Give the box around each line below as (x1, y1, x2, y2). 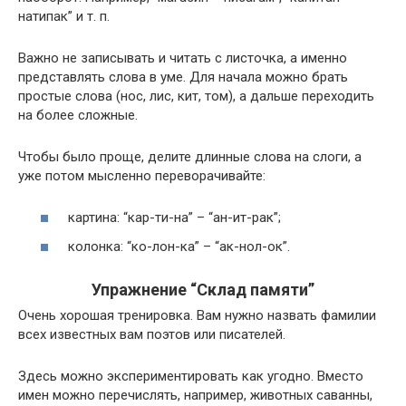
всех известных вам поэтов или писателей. (18, 325, 285, 343)
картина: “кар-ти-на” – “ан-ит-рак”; (68, 209, 281, 227)
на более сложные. (18, 106, 138, 123)
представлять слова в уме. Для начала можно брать (18, 68, 348, 85)
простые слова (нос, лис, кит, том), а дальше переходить (18, 87, 374, 104)
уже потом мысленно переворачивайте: (18, 167, 266, 184)
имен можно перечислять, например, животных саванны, (18, 386, 372, 403)
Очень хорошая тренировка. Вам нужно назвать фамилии (18, 306, 376, 324)
